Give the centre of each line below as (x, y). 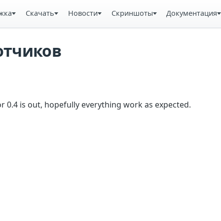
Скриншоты (132, 13)
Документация (192, 13)
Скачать (40, 13)
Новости (83, 13)
